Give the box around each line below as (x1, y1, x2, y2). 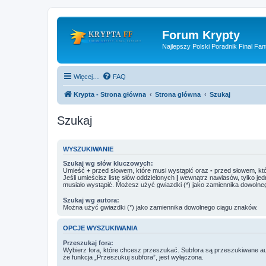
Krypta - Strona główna (74, 90, 146, 98)
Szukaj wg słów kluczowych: (63, 160, 153, 167)
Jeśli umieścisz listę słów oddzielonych (63, 174, 176, 181)
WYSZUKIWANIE (63, 145, 113, 153)
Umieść (63, 167, 87, 174)
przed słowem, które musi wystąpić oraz (90, 167, 210, 174)
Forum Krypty (162, 28, 240, 42)
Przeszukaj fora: (63, 239, 113, 246)
